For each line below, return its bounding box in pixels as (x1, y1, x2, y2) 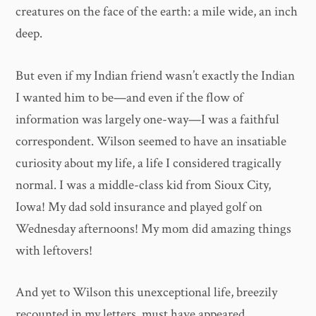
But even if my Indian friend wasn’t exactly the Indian (16, 66, 296, 85)
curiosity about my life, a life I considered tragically (16, 154, 281, 172)
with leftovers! (16, 241, 93, 260)
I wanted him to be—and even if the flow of (16, 88, 244, 107)
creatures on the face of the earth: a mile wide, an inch (16, 3, 298, 21)
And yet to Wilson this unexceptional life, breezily (16, 284, 278, 302)
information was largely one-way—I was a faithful (16, 110, 280, 128)
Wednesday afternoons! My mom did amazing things (16, 219, 292, 238)
